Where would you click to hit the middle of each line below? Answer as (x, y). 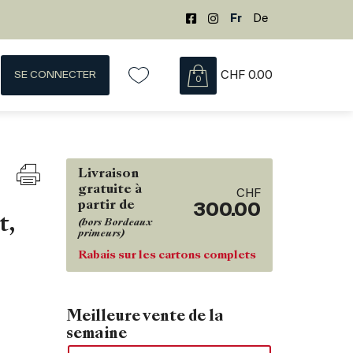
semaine (96, 334)
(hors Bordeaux (115, 223)
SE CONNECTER (56, 75)
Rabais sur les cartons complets (167, 255)
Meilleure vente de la (145, 317)
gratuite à (110, 190)
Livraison (108, 174)
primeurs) (101, 234)
